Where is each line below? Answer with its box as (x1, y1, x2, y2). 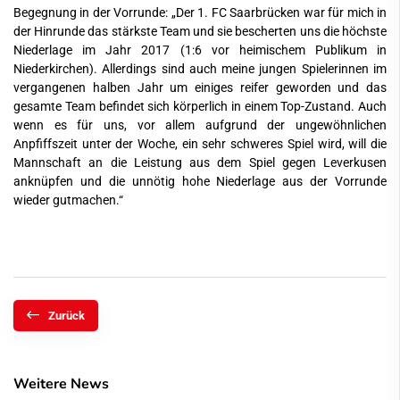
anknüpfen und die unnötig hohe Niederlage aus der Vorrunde (13, 173, 387, 189)
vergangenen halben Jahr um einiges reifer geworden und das (13, 79, 387, 96)
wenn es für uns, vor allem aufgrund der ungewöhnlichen (13, 117, 387, 133)
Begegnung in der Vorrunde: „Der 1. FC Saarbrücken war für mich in (13, 4, 387, 21)
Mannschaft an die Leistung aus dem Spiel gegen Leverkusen (13, 154, 387, 171)
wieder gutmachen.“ (13, 192, 123, 208)
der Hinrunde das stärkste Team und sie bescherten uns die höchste (13, 23, 387, 39)
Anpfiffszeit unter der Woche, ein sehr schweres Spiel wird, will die (13, 136, 387, 152)
